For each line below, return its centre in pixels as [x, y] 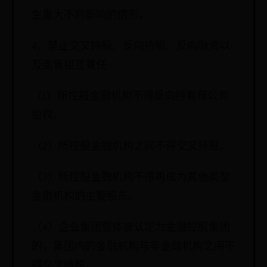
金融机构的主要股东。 [85, 196]
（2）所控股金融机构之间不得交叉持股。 [131, 146]
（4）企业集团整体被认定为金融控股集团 [131, 227]
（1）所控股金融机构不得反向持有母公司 [130, 96]
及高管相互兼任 [69, 65]
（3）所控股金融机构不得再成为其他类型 [131, 177]
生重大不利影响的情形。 [91, 15]
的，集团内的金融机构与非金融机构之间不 [133, 246]
